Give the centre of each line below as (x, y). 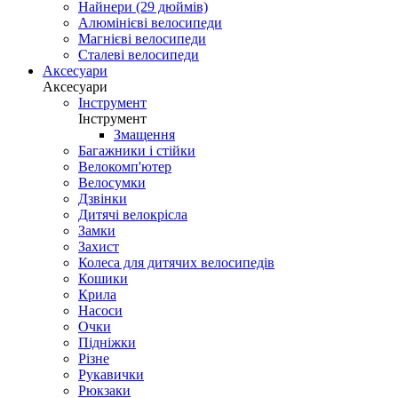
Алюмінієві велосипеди (150, 22)
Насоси (100, 310)
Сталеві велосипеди (139, 54)
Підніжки (107, 342)
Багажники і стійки (137, 150)
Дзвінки (103, 198)
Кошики (103, 278)
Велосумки (112, 182)
